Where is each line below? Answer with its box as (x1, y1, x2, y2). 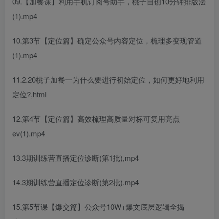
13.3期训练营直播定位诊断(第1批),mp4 (12, 152, 139, 163)
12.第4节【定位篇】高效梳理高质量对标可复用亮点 (12, 113, 180, 124)
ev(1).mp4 (12, 128, 45, 138)
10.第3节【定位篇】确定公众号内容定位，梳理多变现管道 (12, 35, 202, 45)
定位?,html (12, 88, 46, 99)
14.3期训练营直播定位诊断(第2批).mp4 (12, 176, 139, 187)
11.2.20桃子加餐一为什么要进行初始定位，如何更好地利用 (12, 74, 204, 85)
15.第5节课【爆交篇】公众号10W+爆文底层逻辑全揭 (12, 201, 184, 212)
